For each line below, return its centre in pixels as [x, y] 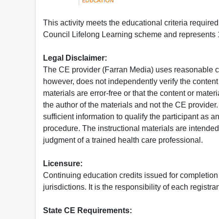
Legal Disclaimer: [75, 58]
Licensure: [63, 163]
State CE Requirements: [88, 210]
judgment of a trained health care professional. [123, 140]
